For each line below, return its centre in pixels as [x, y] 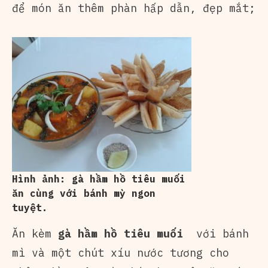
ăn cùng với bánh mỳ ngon [84, 193]
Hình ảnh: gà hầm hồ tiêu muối [99, 179]
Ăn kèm [35, 233]
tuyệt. [30, 207]
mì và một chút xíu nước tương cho [121, 252]
